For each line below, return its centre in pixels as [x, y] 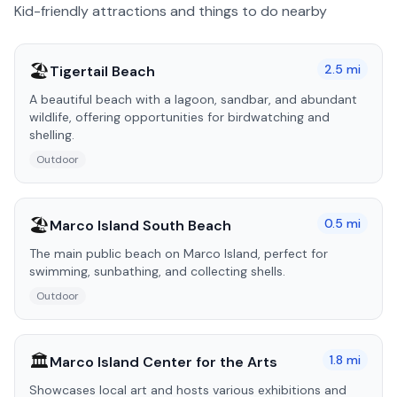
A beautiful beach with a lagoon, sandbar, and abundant [193, 99]
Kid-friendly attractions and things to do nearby [171, 11]
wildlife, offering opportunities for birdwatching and [179, 117]
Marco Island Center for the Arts [163, 362]
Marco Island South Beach [140, 225]
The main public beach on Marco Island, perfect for [179, 253]
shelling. [52, 135]
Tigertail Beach [102, 71]
